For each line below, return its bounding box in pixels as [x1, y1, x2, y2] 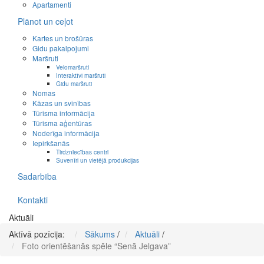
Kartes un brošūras [32, 33, 93, 44]
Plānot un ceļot [18, 15, 73, 28]
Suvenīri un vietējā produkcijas [56, 156, 139, 165]
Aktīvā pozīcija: [9, 228, 70, 240]
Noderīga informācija [32, 128, 100, 138]
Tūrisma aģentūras [32, 118, 92, 128]
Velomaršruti [56, 62, 89, 72]
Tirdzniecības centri [56, 147, 108, 157]
